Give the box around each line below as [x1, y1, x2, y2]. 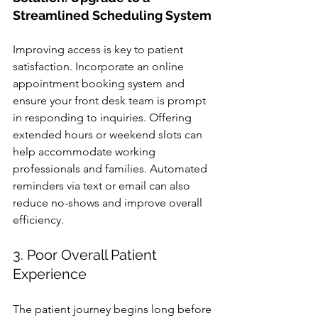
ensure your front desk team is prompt [13, 94, 209, 107]
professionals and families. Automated [13, 162, 210, 175]
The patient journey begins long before [13, 302, 214, 316]
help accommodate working [13, 145, 158, 158]
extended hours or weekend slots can [13, 128, 205, 141]
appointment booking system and [13, 77, 187, 90]
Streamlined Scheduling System [13, 8, 212, 23]
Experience [13, 265, 87, 283]
